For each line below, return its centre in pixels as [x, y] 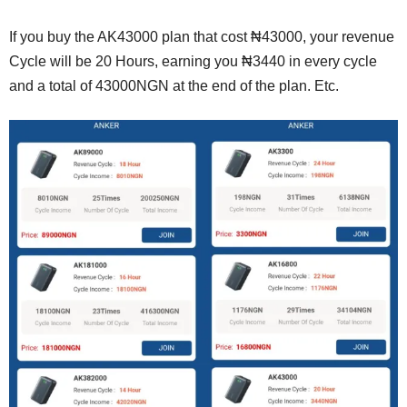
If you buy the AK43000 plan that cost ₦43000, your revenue [202, 36]
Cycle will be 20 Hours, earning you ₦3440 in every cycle [193, 61]
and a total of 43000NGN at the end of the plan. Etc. [174, 85]
